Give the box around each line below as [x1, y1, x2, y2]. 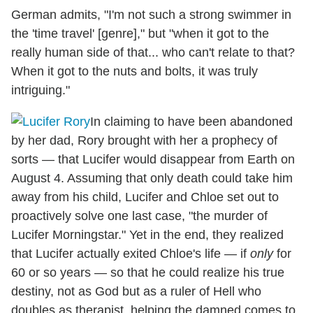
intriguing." [11, 83, 70, 98]
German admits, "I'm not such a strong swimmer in [11, 8, 291, 22]
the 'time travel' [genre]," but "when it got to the [11, 27, 269, 41]
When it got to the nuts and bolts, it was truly [11, 64, 258, 79]
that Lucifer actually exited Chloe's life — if [11, 247, 250, 261]
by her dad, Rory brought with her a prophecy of [11, 133, 277, 148]
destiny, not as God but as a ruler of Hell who [11, 284, 261, 299]
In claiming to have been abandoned [90, 115, 293, 129]
